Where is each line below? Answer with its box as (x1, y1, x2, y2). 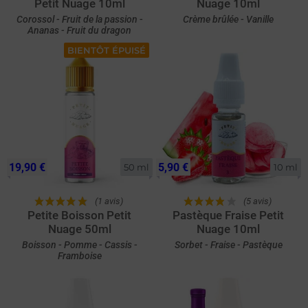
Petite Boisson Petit (27, 208, 132, 222)
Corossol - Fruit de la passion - (16, 13, 143, 25)
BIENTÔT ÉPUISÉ (67, 44, 146, 56)
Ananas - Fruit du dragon (27, 24, 132, 36)
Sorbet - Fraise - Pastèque (174, 239, 283, 250)
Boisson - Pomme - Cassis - (21, 239, 137, 250)
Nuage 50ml (47, 222, 111, 236)
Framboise (57, 250, 102, 261)
